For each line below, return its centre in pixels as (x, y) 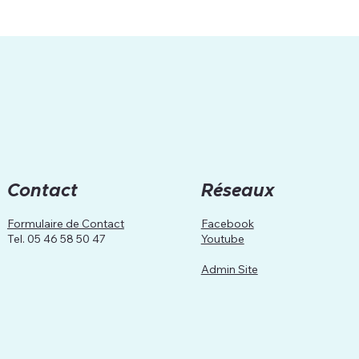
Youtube (222, 238)
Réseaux (237, 192)
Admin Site (229, 269)
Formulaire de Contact (65, 223)
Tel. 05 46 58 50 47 (56, 238)
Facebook (227, 223)
